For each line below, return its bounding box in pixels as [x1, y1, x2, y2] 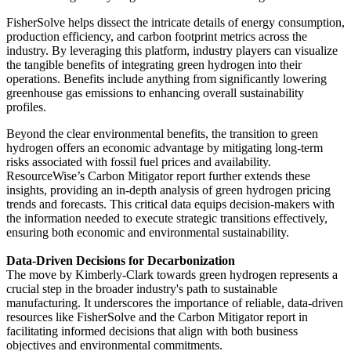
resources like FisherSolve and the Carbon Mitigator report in [6, 309, 308, 324]
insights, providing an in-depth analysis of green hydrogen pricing [6, 183, 331, 197]
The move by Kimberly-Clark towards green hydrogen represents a [6, 267, 338, 281]
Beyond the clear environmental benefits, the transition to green [6, 126, 318, 140]
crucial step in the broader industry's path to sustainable [6, 281, 277, 295]
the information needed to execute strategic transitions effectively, [6, 211, 327, 225]
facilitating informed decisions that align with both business [6, 324, 298, 338]
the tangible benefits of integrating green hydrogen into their [6, 57, 302, 71]
